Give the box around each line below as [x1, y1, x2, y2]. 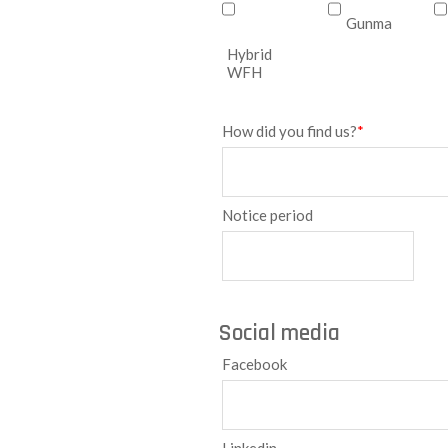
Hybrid [226, 45, 272, 63]
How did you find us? [221, 122, 357, 140]
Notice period [221, 206, 313, 224]
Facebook [221, 355, 287, 373]
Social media [218, 319, 340, 348]
